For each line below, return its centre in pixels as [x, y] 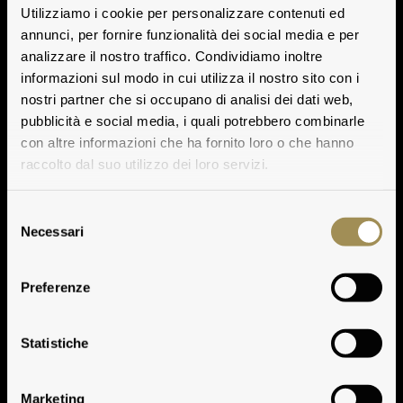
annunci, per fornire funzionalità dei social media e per [190, 34]
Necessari [52, 231]
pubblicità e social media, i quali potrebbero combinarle [193, 121]
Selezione [36, 213]
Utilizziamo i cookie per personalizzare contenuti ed [183, 13]
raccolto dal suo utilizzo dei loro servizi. [145, 164]
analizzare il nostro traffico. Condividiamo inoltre [172, 56]
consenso [36, 256]
